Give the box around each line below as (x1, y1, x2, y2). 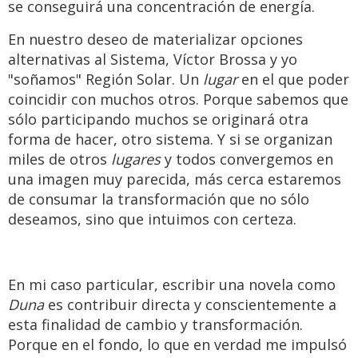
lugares (111, 149, 161, 169)
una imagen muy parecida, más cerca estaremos (8, 169, 341, 189)
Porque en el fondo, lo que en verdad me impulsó (8, 335, 347, 355)
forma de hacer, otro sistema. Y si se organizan (8, 129, 332, 149)
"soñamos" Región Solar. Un (8, 70, 203, 89)
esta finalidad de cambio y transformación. (8, 315, 303, 335)
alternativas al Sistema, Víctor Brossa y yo (8, 50, 297, 70)
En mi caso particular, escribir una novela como (8, 275, 336, 295)
